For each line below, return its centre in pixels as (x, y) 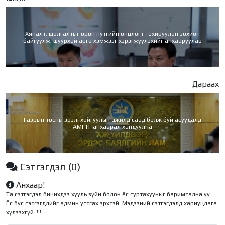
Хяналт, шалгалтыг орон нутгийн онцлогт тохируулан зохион (113, 33)
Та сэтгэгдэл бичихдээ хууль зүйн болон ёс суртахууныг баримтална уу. (109, 194)
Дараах (206, 84)
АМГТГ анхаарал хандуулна (113, 126)
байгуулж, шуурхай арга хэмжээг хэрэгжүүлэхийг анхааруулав (113, 40)
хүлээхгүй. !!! (24, 212)
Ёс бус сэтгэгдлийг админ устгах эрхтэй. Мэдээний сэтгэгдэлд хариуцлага (111, 203)
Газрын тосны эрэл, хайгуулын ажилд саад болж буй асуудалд (113, 119)
